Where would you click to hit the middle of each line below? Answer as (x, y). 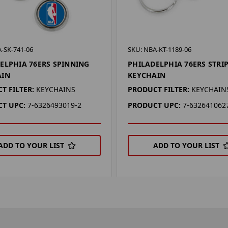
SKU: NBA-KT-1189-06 (160, 49)
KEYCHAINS (55, 89)
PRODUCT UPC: (154, 105)
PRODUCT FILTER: (159, 89)
